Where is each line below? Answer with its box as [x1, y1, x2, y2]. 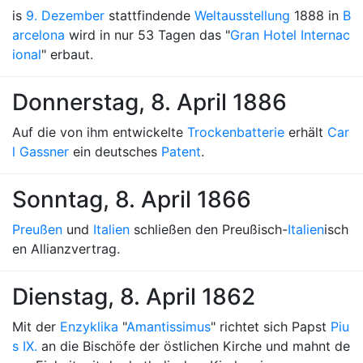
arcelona [12, 27, 65, 43]
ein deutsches [69, 143, 161, 160]
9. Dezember [26, 7, 105, 23]
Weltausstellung [194, 7, 290, 23]
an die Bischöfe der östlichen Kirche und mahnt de [37, 338, 350, 354]
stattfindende [105, 7, 194, 23]
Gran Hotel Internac [230, 27, 350, 43]
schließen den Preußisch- [130, 221, 288, 237]
